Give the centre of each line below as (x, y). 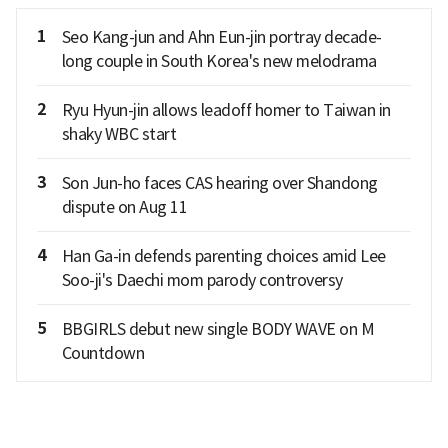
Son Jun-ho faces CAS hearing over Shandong (219, 182)
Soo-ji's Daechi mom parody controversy (202, 279)
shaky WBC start (118, 133)
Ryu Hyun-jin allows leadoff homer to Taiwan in (226, 109)
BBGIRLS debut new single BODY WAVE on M (217, 328)
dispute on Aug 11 (124, 206)
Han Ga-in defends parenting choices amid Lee (223, 255)
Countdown (102, 352)
